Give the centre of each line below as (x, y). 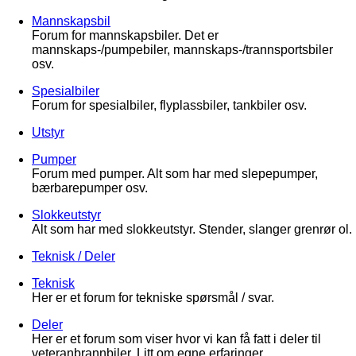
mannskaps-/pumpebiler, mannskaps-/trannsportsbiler (182, 50)
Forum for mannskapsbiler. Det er (125, 35)
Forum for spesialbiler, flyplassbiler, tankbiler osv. (169, 105)
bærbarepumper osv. (90, 188)
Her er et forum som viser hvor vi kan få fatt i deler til (176, 339)
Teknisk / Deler (74, 256)
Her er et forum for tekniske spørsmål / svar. (153, 298)
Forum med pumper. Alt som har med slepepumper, (175, 174)
